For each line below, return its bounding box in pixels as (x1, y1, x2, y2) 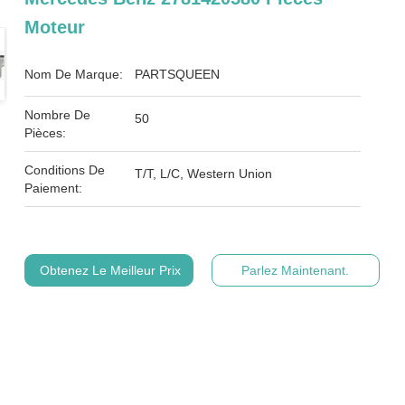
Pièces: (24, 126, 67, 140)
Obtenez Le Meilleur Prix (40, 263, 182, 278)
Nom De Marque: (24, 67, 124, 81)
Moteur (24, 17, 86, 37)
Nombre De (24, 108, 91, 122)
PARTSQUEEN (135, 67, 221, 81)
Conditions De (24, 163, 106, 177)
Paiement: (24, 181, 83, 195)
